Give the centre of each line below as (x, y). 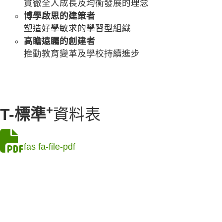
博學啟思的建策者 (59, 16)
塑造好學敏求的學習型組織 (77, 28)
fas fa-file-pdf (50, 146)
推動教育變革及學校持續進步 (82, 53)
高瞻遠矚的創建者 (59, 41)
